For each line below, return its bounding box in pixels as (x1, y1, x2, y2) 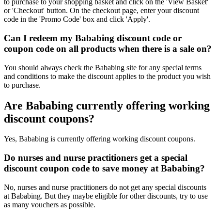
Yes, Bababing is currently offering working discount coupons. (4, 135, 195, 143)
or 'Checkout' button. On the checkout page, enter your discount (4, 6, 199, 15)
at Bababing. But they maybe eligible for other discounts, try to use (4, 191, 208, 200)
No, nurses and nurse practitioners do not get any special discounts (4, 183, 206, 191)
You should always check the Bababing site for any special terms (4, 63, 201, 72)
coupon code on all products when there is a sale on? (4, 43, 212, 54)
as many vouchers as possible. (4, 200, 95, 209)
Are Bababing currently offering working (4, 99, 210, 112)
